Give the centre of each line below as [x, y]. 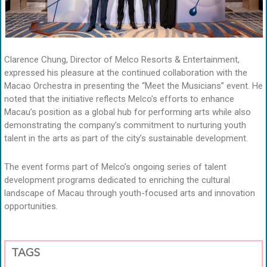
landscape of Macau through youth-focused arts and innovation [130, 193]
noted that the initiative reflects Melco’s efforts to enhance [119, 99]
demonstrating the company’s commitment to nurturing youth [125, 125]
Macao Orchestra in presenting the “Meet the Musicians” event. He [133, 86]
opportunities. [31, 207]
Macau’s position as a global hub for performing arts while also [128, 112]
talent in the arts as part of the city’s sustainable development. [126, 138]
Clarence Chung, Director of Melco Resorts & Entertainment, [122, 59]
